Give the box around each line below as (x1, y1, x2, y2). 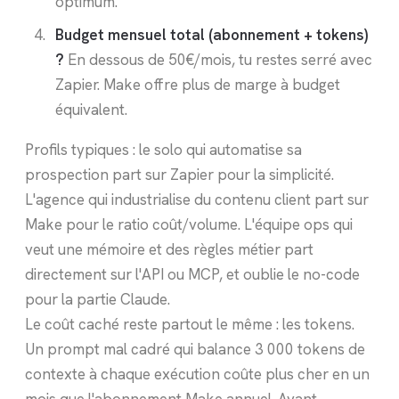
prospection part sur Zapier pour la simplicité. (25, 164, 334, 184)
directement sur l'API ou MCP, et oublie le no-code (25, 264, 360, 284)
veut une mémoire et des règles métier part (25, 239, 313, 259)
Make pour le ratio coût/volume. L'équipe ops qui (25, 214, 353, 234)
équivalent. (54, 99, 127, 119)
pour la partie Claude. (25, 289, 170, 309)
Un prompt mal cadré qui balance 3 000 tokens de (25, 338, 365, 359)
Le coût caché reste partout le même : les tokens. (25, 313, 354, 334)
